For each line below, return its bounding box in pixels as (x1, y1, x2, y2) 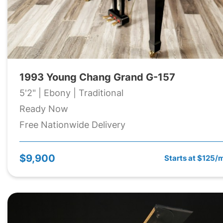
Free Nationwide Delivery (19, 118, 125, 131)
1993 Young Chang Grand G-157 (19, 70, 175, 84)
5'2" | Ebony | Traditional (19, 86, 123, 99)
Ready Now (19, 102, 68, 115)
